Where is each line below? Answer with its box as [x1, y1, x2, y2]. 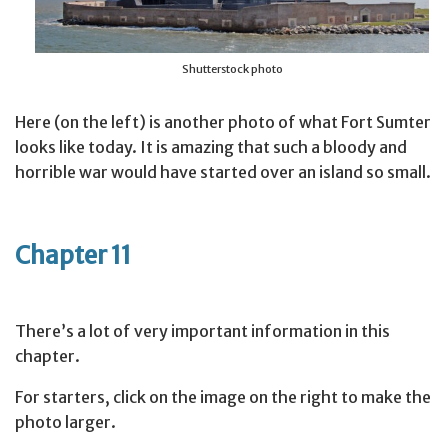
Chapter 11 [15, 240, 131, 272]
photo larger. [15, 412, 116, 433]
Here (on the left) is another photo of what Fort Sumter [15, 112, 431, 133]
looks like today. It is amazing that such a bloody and [15, 137, 407, 158]
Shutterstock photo [181, 62, 283, 77]
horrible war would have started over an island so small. [15, 162, 431, 183]
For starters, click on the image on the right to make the [15, 387, 431, 408]
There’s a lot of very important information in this [15, 321, 390, 342]
